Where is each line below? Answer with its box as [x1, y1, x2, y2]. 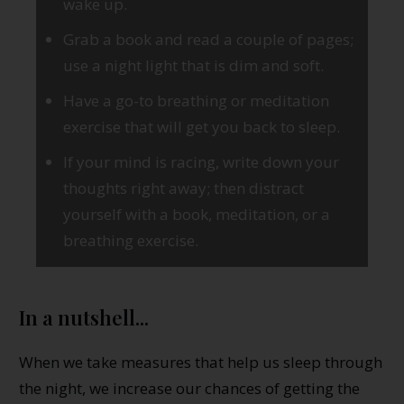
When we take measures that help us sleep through [19, 351, 382, 372]
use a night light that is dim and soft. [63, 54, 324, 76]
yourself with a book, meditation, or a [63, 203, 330, 225]
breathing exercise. [63, 229, 198, 251]
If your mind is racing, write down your [63, 151, 339, 172]
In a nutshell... [19, 303, 149, 331]
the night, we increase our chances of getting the [19, 377, 360, 399]
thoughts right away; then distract [63, 177, 304, 198]
